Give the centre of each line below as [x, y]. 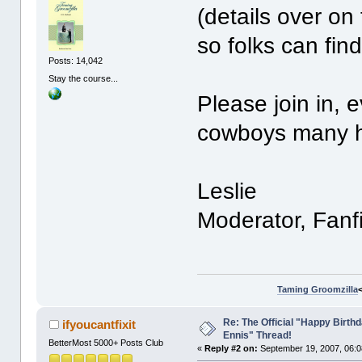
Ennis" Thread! [258, 336]
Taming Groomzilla [317, 290]
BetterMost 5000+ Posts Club [106, 342]
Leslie [227, 191]
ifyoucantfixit [99, 324]
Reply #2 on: [232, 349]
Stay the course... [84, 78]
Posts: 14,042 [76, 61]
